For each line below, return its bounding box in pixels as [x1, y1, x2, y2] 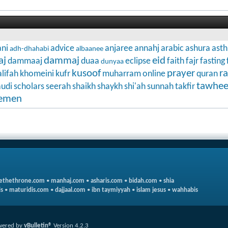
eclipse [125, 56, 151, 66]
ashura [185, 43, 210, 53]
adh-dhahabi [10, 45, 49, 53]
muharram [102, 69, 141, 79]
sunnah [147, 81, 174, 92]
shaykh [97, 81, 123, 92]
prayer [167, 68, 195, 79]
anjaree [105, 43, 133, 53]
